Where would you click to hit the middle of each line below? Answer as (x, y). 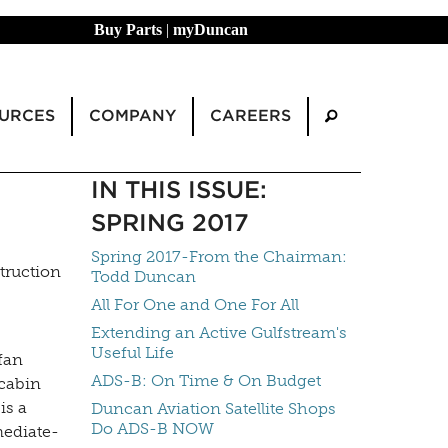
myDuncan (210, 29)
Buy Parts (128, 29)
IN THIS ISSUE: (179, 190)
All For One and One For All (195, 305)
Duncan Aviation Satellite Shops (213, 409)
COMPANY (132, 115)
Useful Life (132, 353)
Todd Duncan (143, 277)
